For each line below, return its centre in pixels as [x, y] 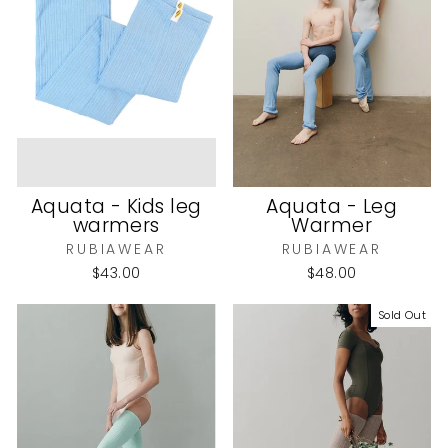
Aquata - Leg [332, 207]
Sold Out [401, 315]
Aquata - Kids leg [116, 207]
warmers [116, 226]
